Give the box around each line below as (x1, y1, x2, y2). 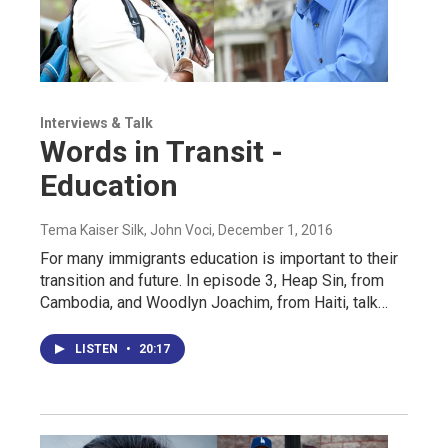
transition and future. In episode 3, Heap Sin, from (40, 271, 384, 291)
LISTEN (75, 342, 121, 357)
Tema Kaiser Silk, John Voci (40, 222, 212, 239)
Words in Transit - (40, 134, 283, 170)
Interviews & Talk (40, 115, 153, 132)
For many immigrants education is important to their (40, 249, 398, 269)
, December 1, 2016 (212, 222, 333, 239)
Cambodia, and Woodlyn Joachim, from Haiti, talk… (40, 293, 388, 313)
